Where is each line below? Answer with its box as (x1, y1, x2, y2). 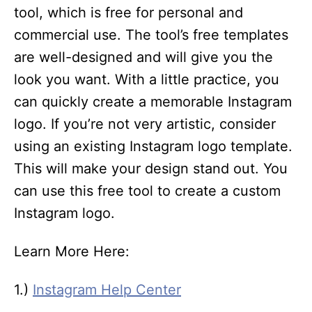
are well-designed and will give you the (14, 49, 273, 66)
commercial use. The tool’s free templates (14, 26, 288, 44)
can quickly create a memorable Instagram (14, 93, 292, 111)
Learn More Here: (14, 243, 130, 260)
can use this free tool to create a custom (14, 182, 281, 200)
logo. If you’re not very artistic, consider (14, 116, 276, 133)
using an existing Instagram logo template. (14, 138, 292, 155)
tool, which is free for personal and (14, 4, 243, 22)
